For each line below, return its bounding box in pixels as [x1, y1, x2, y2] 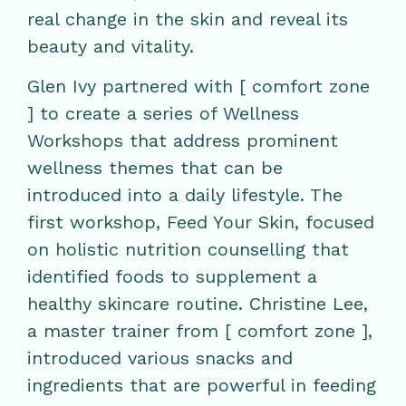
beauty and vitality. [27, 34, 194, 57]
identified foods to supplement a [27, 266, 317, 287]
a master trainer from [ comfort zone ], [27, 320, 372, 342]
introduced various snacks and [27, 347, 293, 369]
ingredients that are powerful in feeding [27, 374, 376, 396]
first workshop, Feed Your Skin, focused [27, 211, 374, 233]
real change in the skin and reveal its [27, 7, 348, 30]
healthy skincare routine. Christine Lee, [27, 293, 368, 314]
